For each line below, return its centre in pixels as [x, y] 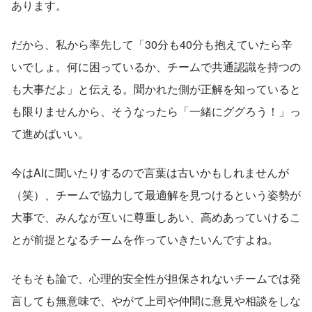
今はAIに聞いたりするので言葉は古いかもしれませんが [150, 172]
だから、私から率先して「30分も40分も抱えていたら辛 [152, 44]
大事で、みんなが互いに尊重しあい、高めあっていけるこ [156, 217]
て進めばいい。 [50, 133]
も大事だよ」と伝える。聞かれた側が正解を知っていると [156, 88]
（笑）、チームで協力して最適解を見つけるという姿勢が [156, 194]
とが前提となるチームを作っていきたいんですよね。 [145, 239]
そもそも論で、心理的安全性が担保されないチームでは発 [156, 278]
